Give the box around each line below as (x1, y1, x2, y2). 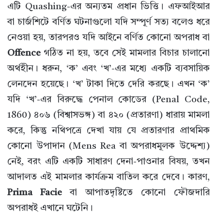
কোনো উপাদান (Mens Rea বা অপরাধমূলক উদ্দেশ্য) (7, 142, 210, 152)
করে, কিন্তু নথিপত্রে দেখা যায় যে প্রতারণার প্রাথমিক (7, 126, 210, 136)
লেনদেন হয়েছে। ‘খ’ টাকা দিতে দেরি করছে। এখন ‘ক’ (7, 80, 210, 90)
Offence (7, 49, 41, 59)
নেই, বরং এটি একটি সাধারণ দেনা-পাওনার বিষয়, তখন (7, 157, 210, 167)
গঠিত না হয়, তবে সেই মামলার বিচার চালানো (41, 49, 210, 59)
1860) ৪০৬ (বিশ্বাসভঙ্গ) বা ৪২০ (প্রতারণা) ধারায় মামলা (7, 111, 210, 121)
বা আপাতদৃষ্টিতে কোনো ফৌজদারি (62, 188, 210, 198)
